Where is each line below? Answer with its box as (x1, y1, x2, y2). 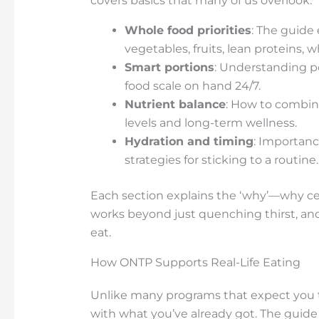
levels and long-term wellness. (124, 116, 297, 130)
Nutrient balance (124, 98, 226, 112)
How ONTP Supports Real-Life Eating (90, 256, 300, 270)
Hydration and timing (124, 135, 253, 149)
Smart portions (124, 61, 214, 75)
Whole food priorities (124, 23, 251, 38)
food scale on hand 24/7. (124, 79, 261, 93)
